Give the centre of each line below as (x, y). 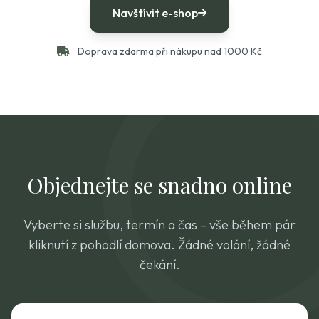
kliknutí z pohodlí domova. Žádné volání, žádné (159, 245)
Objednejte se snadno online (159, 185)
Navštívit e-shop (155, 13)
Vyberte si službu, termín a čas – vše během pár (159, 225)
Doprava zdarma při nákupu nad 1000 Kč (169, 51)
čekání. (159, 265)
